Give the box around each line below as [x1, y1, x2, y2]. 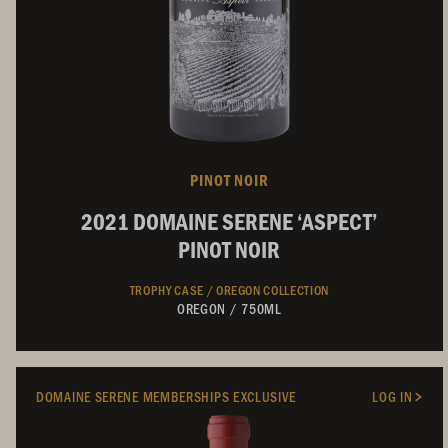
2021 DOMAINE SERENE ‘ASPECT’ [80, 206, 378, 236]
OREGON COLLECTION [215, 280, 330, 298]
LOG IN [372, 386, 413, 406]
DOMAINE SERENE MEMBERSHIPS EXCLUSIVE [36, 386, 296, 406]
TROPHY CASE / [129, 280, 216, 298]
